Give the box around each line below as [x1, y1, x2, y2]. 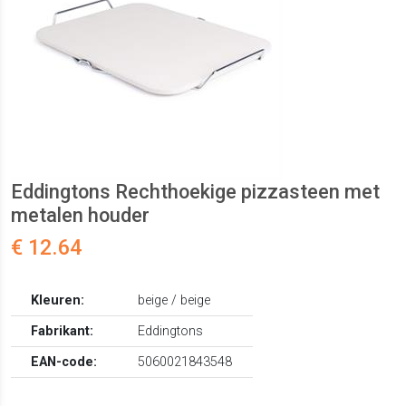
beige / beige [138, 293, 211, 309]
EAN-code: [31, 354, 98, 371]
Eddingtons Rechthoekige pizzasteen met [11, 180, 380, 204]
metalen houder [11, 204, 150, 227]
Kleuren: [31, 293, 85, 309]
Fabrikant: [31, 324, 94, 340]
